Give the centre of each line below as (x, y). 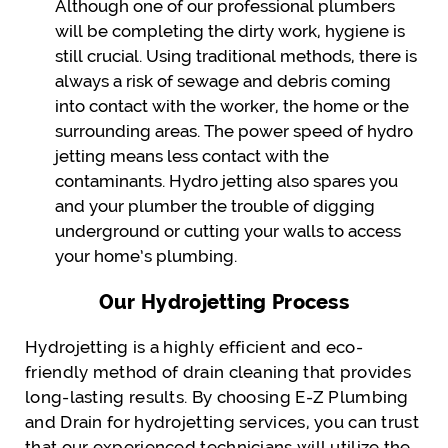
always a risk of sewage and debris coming (223, 80)
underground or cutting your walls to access (228, 230)
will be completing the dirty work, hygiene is (230, 30)
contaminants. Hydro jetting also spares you (226, 180)
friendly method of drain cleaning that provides (218, 371)
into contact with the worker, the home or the (232, 105)
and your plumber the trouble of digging (215, 205)
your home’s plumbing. (146, 255)
